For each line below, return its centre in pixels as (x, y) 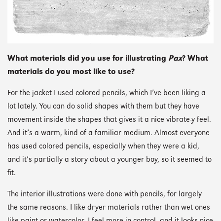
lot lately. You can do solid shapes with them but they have (103, 107)
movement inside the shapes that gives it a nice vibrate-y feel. (109, 120)
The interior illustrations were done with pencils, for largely (105, 195)
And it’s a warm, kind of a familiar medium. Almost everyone (109, 134)
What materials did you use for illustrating (88, 59)
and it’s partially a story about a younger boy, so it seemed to (110, 160)
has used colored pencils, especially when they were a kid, (103, 147)
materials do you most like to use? (71, 72)
